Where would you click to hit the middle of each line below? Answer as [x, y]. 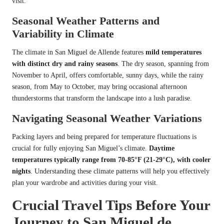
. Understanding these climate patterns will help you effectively [120, 171]
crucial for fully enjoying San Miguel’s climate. [80, 148]
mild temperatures [173, 52]
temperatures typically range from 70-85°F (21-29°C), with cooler [111, 159]
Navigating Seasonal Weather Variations [107, 118]
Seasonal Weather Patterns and [86, 20]
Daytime [162, 148]
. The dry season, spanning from [163, 63]
